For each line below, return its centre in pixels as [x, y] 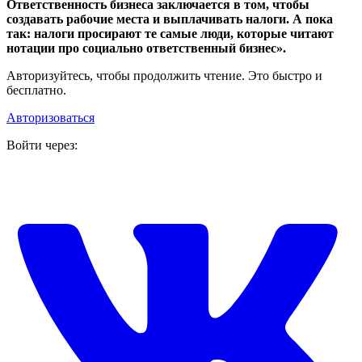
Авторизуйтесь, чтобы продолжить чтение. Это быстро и [164, 76]
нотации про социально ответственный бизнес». [146, 48]
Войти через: [42, 145]
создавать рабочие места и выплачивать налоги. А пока [170, 19]
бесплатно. [36, 90]
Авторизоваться [51, 118]
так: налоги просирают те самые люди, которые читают [170, 34]
